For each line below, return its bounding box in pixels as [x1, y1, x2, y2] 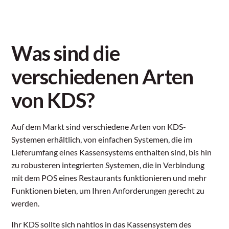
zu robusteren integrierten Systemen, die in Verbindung [11, 160, 205, 170]
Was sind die [11, 41, 120, 66]
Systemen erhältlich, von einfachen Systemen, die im [11, 134, 193, 145]
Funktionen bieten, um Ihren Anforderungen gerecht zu [11, 186, 205, 196]
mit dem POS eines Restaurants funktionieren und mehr [11, 173, 207, 183]
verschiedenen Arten [11, 64, 194, 89]
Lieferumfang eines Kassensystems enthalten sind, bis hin [11, 147, 212, 157]
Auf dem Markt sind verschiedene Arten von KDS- [11, 122, 187, 132]
